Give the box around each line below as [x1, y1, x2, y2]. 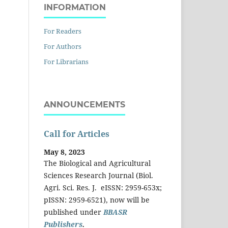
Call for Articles [44, 128, 109, 139]
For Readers [44, 26, 81, 36]
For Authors [44, 41, 81, 51]
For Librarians [44, 56, 89, 66]
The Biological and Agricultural [44, 158, 151, 168]
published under [44, 207, 103, 217]
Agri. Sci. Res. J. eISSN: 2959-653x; [44, 183, 162, 193]
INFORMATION [44, 2, 106, 12]
